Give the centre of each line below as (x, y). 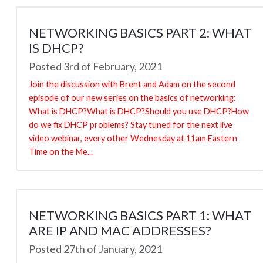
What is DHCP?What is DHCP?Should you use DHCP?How (139, 111)
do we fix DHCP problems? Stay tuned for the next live (131, 124)
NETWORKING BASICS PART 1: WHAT (140, 215)
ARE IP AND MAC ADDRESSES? (120, 230)
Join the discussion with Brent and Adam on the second (132, 84)
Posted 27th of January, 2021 (95, 249)
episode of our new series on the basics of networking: (132, 97)
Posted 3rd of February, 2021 (95, 66)
